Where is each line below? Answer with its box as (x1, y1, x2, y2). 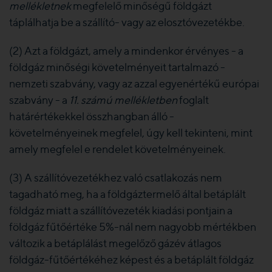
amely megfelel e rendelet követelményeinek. (9, 143, 226, 155)
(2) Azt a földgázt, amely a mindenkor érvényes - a (9, 44, 243, 57)
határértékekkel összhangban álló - (9, 110, 174, 123)
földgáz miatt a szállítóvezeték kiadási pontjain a (9, 204, 233, 217)
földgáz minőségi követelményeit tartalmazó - (9, 61, 225, 73)
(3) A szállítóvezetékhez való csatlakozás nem (9, 171, 222, 184)
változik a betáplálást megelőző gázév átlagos (9, 237, 222, 250)
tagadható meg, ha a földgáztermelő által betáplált (9, 188, 246, 200)
